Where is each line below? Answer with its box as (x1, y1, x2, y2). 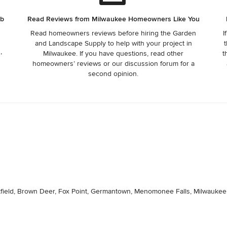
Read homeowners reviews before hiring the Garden (30, 29, 197, 38)
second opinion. (88, 69, 139, 79)
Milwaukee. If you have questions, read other (43, 49, 184, 58)
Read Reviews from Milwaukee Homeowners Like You (27, 15, 200, 24)
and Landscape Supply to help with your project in (34, 39, 192, 48)
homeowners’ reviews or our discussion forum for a (32, 59, 195, 68)
